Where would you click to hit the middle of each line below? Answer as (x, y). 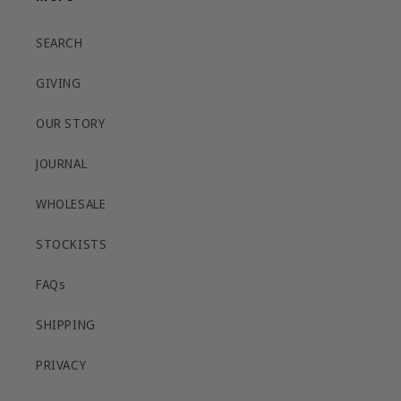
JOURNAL (62, 164)
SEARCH (60, 43)
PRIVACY (61, 365)
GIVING (59, 83)
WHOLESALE (71, 204)
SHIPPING (66, 325)
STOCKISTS (72, 244)
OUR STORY (71, 124)
